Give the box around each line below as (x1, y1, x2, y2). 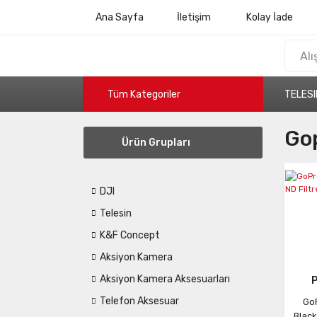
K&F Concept (100, 229, 160, 241)
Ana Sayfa (96, 11, 144, 23)
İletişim (177, 11, 211, 23)
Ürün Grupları (122, 137, 190, 149)
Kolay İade (246, 11, 293, 23)
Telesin (100, 207, 132, 219)
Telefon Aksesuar (100, 295, 179, 307)
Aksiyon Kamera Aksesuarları (100, 273, 230, 285)
